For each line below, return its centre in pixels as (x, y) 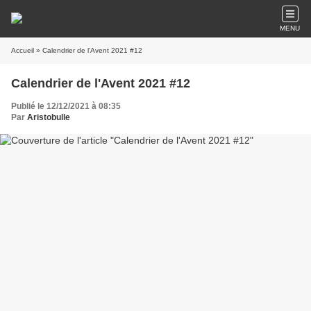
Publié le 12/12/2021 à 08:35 (66, 106)
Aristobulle (49, 117)
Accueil (23, 50)
